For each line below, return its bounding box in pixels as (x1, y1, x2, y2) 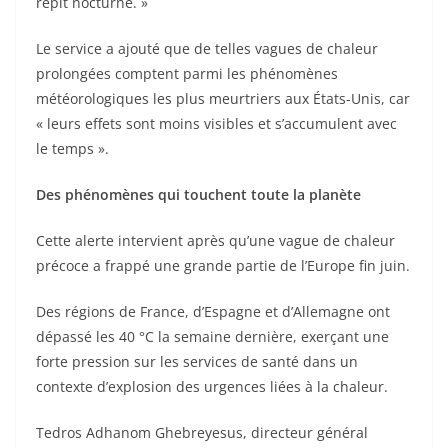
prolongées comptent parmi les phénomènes (36, 64, 338, 83)
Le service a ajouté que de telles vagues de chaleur (36, 39, 378, 58)
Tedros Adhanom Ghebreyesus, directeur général (36, 423, 368, 442)
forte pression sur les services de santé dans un (36, 352, 358, 371)
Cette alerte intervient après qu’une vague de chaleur (36, 231, 395, 250)
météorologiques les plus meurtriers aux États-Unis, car (36, 89, 410, 108)
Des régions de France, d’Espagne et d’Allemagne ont (36, 302, 390, 321)
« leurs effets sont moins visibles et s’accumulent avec (36, 114, 397, 133)
